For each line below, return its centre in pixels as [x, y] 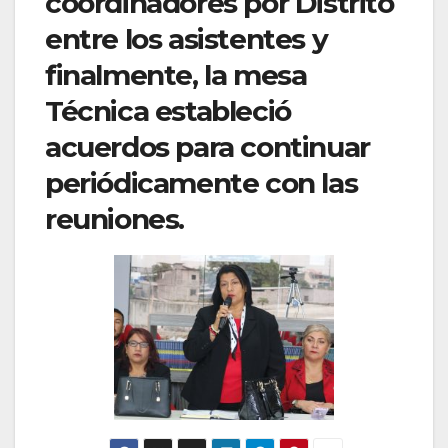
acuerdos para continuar [207, 146]
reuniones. [114, 218]
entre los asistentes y [186, 38]
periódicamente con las [201, 182]
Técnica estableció [168, 110]
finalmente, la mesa [176, 74]
